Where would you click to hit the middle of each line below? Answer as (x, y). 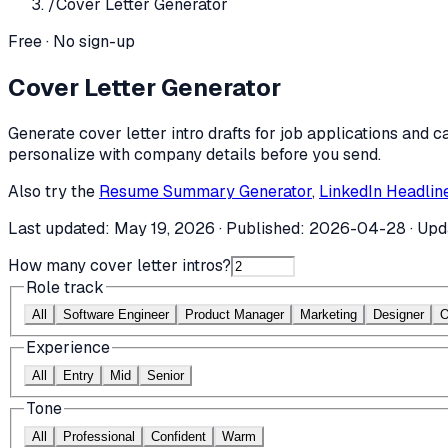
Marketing (328, 315)
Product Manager (234, 315)
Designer (398, 315)
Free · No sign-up (71, 41)
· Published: (262, 228)
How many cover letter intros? (119, 265)
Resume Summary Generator (205, 191)
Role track (65, 287)
